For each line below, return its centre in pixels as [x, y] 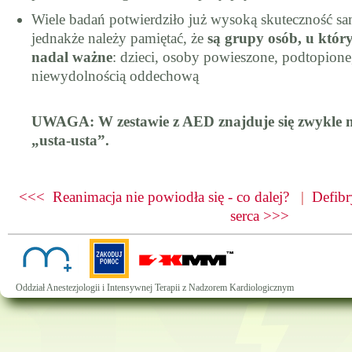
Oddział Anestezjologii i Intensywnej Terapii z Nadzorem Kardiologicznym [155, 288]
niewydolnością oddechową [115, 76]
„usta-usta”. [70, 140]
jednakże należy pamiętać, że [119, 38]
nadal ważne [72, 57]
